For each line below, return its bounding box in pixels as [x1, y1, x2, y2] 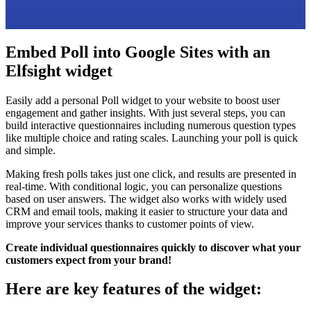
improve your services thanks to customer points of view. [6, 217, 254, 230]
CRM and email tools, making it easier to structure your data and [6, 205, 287, 217]
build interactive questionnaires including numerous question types [6, 119, 296, 131]
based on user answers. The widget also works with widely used [6, 192, 287, 205]
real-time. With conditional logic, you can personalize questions [6, 180, 282, 192]
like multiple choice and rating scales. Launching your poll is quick [6, 131, 298, 144]
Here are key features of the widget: [6, 280, 262, 299]
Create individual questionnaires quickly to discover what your [6, 241, 301, 253]
